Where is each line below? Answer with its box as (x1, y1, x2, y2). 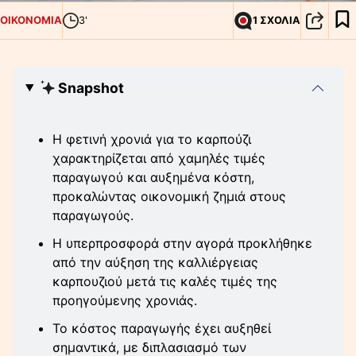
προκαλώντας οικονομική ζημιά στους (52, 188, 286, 204)
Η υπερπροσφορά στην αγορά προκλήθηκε (52, 234, 312, 251)
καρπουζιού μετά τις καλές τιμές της (52, 273, 277, 289)
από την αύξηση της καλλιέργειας (52, 253, 258, 270)
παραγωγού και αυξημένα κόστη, (52, 168, 254, 185)
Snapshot (57, 79, 124, 96)
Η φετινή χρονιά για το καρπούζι (52, 130, 251, 147)
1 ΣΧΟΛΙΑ (253, 14, 300, 27)
